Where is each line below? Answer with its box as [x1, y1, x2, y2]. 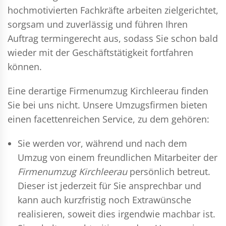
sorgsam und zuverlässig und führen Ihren [8, 18, 188, 30]
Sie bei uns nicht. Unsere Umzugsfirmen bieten [8, 98, 207, 111]
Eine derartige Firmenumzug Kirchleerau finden [8, 84, 208, 97]
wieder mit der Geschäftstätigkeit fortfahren [8, 46, 193, 59]
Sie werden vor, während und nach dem [18, 137, 187, 149]
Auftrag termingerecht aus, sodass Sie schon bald [8, 32, 218, 44]
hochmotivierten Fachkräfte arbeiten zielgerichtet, [8, 4, 218, 16]
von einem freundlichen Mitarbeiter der [47, 151, 217, 163]
